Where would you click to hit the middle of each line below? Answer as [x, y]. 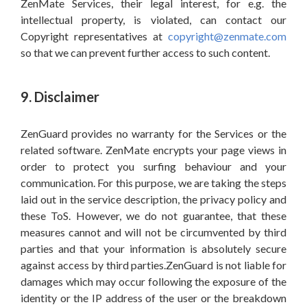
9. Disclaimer [60, 97]
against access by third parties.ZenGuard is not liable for [153, 265]
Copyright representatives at [94, 36]
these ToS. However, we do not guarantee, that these [153, 216]
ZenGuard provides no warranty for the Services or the [153, 133]
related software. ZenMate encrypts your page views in [153, 150]
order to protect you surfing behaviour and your [153, 166]
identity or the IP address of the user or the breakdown [153, 298]
